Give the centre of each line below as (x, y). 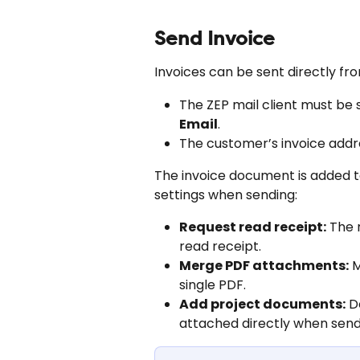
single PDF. (213, 285)
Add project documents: (262, 305)
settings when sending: (226, 195)
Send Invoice (215, 39)
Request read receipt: (253, 227)
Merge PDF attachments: (264, 266)
